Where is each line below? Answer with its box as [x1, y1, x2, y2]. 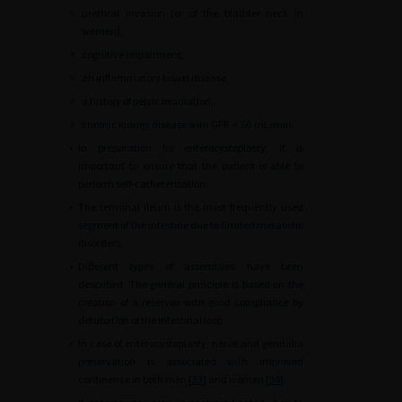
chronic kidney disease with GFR [82, 118, 229, 131]
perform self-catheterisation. [78, 177, 208, 190]
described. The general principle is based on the [78, 277, 303, 291]
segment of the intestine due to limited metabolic [78, 218, 303, 232]
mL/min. [254, 118, 294, 131]
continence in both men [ [78, 372, 192, 386]
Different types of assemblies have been [78, 259, 303, 273]
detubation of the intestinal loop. [78, 313, 225, 327]
